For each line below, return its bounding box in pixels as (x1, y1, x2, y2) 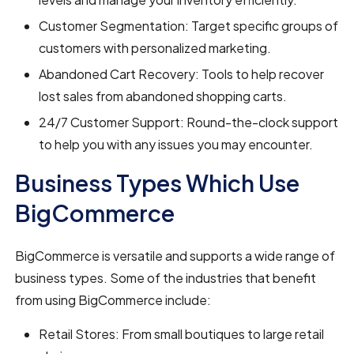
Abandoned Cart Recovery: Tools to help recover (39, 65, 325, 82)
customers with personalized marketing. (39, 39, 272, 56)
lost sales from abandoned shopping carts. (39, 87, 288, 104)
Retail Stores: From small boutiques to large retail (39, 325, 325, 342)
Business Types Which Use (15, 168, 300, 197)
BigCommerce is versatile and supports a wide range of (15, 247, 336, 264)
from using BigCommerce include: (15, 291, 212, 308)
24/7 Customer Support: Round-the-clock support (39, 113, 339, 130)
